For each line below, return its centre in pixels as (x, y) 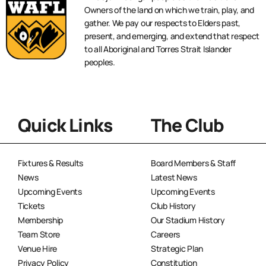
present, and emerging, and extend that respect (172, 36)
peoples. (100, 62)
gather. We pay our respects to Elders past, (162, 23)
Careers (166, 234)
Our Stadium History (188, 220)
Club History (173, 206)
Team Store (39, 234)
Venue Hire (38, 248)
